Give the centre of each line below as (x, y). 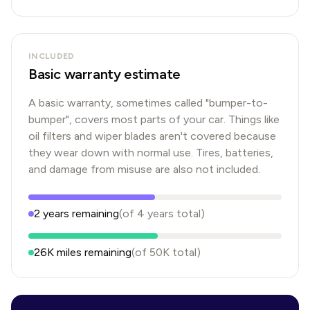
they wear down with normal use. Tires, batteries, (151, 153)
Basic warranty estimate (104, 74)
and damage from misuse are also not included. (144, 169)
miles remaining (93, 252)
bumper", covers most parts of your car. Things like (154, 119)
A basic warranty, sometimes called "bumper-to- (148, 103)
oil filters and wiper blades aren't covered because (152, 136)
